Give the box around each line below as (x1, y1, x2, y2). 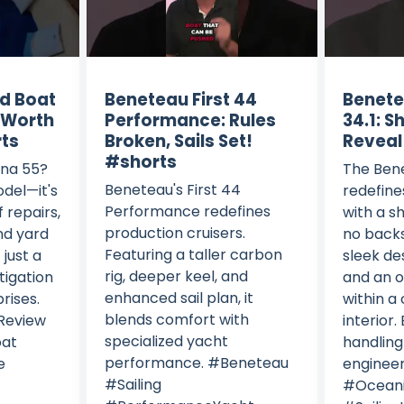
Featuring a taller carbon (104, 243, 282, 265)
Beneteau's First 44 (104, 179, 241, 200)
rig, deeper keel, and (104, 265, 248, 287)
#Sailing (104, 373, 161, 395)
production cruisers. (104, 222, 245, 243)
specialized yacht (104, 330, 228, 352)
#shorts (104, 150, 177, 173)
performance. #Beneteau (104, 352, 289, 373)
